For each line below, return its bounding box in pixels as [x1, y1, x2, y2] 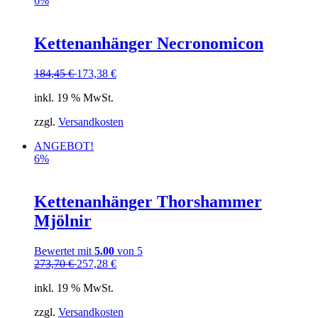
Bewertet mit [34, 245, 94, 258]
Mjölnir [34, 212, 92, 231]
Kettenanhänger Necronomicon [34, 34, 263, 53]
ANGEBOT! [34, 140, 94, 153]
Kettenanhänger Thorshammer [34, 192, 262, 212]
